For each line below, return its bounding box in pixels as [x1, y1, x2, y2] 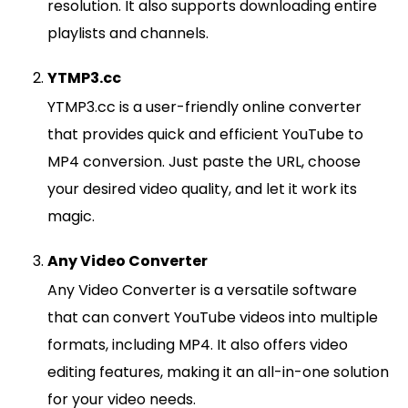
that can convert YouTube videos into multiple [47, 306, 378, 328]
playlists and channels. [47, 22, 209, 44]
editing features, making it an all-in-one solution [47, 361, 389, 382]
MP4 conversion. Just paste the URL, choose [47, 150, 361, 172]
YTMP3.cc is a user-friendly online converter [47, 96, 362, 117]
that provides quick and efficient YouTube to [47, 123, 363, 145]
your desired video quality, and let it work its [47, 178, 357, 199]
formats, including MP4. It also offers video [47, 333, 348, 355]
